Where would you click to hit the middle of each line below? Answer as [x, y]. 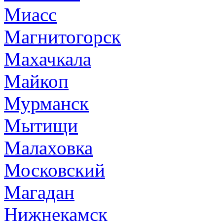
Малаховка [48, 147]
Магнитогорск [62, 37]
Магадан [39, 192]
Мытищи [41, 125]
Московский [55, 170]
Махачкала [48, 59]
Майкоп [36, 81]
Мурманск [46, 103]
